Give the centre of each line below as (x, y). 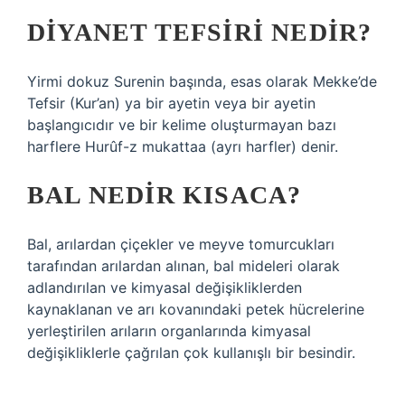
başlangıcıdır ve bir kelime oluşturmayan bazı (182, 125)
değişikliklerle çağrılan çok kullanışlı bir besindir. (191, 353)
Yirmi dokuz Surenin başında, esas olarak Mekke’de (202, 81)
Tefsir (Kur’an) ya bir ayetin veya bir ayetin (171, 103)
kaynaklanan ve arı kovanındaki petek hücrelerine (196, 309)
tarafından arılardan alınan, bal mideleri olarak (184, 266)
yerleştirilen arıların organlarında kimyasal (169, 331)
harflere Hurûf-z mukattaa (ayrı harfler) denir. (183, 146)
